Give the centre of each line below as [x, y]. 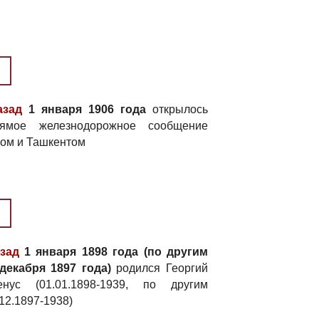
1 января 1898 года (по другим [114, 252]
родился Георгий [159, 268]
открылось [177, 109]
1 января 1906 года [84, 109]
